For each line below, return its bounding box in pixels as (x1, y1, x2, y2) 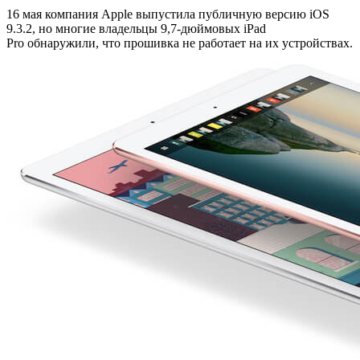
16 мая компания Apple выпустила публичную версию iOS (6, 7, 329, 22)
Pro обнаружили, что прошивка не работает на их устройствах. (6, 36, 353, 51)
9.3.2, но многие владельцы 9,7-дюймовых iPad (6, 22, 266, 36)
